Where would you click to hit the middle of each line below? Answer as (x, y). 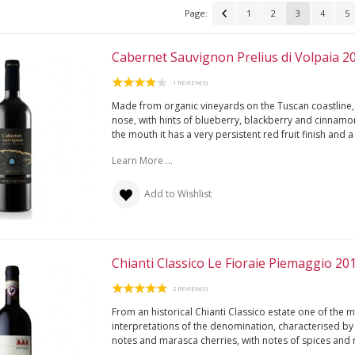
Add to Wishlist (177, 193)
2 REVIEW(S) (190, 288)
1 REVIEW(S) (190, 82)
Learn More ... (142, 160)
